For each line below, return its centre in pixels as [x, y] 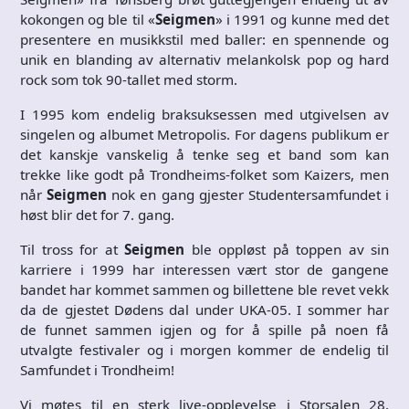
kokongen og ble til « [88, 19]
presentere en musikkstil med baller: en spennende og [204, 39]
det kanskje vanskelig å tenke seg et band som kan [204, 154]
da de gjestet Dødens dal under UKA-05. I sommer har [204, 309]
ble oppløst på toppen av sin [287, 249]
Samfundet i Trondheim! [97, 369]
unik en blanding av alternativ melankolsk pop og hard [204, 59]
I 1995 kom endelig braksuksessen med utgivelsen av [204, 114]
